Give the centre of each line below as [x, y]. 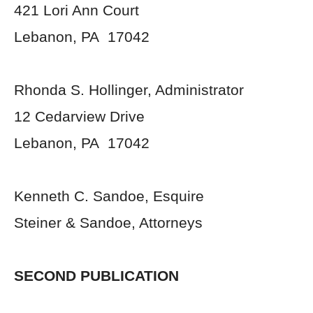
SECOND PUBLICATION [96, 276]
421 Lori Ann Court [77, 10]
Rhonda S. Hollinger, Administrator [129, 90]
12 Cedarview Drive [79, 116]
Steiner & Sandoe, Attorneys [108, 223]
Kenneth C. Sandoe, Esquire [109, 196]
